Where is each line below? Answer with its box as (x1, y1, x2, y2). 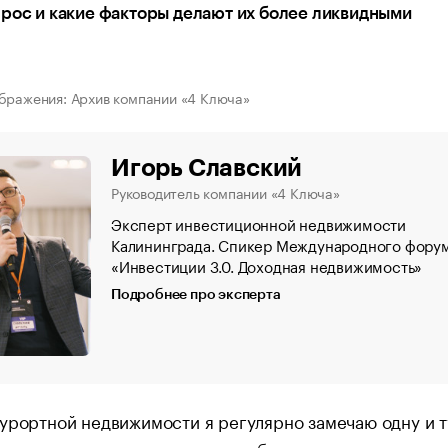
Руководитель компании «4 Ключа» (111, 181, 340, 203)
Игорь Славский (111, 156, 303, 180)
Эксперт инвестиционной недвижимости (111, 211, 406, 235)
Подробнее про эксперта (111, 288, 281, 302)
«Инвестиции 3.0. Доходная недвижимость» (111, 253, 423, 277)
